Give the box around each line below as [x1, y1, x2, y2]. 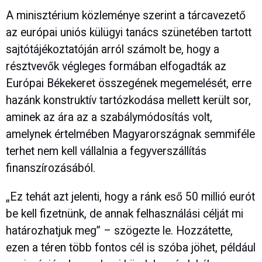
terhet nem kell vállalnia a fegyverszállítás [6, 144, 206, 158]
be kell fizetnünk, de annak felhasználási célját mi [6, 206, 243, 220]
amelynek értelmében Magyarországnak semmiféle [6, 127, 255, 142]
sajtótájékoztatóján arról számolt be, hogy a [6, 43, 219, 57]
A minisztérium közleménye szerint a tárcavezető [6, 9, 246, 23]
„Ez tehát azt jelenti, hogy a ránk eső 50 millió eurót [6, 189, 255, 204]
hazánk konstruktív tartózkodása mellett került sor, [6, 94, 251, 108]
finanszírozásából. [6, 161, 95, 175]
